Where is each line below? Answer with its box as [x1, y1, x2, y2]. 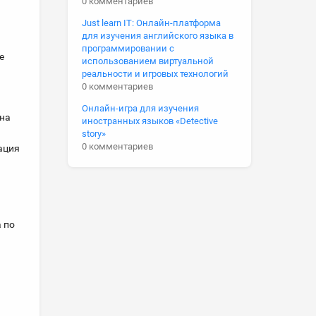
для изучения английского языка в [82, 30, 233, 41]
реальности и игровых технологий [82, 68, 229, 79]
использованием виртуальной [82, 56, 214, 66]
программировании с [82, 43, 174, 54]
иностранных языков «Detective [82, 116, 218, 126]
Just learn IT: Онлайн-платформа [82, 18, 221, 28]
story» [82, 128, 106, 139]
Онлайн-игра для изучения [82, 103, 199, 114]
